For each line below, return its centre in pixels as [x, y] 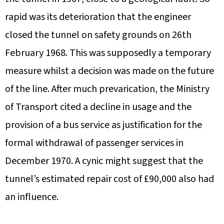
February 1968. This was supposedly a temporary [108, 53]
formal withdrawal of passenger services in [94, 143]
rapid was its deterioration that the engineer [98, 17]
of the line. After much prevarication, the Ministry [107, 89]
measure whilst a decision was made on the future [109, 71]
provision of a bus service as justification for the [103, 125]
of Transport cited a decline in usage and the [98, 107]
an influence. [32, 197]
